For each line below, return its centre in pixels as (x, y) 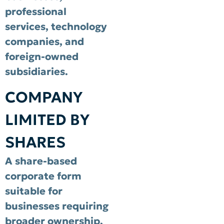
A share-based (41, 161)
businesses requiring (57, 206)
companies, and (44, 41)
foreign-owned (42, 56)
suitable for (34, 191)
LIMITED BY (47, 120)
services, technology (56, 26)
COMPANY (44, 97)
